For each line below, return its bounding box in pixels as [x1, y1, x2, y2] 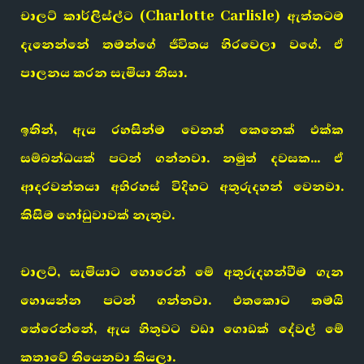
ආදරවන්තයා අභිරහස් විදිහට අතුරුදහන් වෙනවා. [20, 177, 344, 197]
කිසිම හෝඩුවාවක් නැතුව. [20, 206, 175, 225]
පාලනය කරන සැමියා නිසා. [20, 63, 187, 83]
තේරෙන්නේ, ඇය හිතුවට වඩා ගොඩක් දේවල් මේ [20, 319, 344, 339]
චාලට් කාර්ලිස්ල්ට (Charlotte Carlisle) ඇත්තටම [20, 6, 344, 26]
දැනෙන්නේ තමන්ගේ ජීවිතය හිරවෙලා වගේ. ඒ [20, 35, 344, 54]
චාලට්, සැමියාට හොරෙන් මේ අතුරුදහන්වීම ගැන [20, 262, 344, 282]
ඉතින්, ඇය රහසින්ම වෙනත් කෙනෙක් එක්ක [20, 120, 344, 140]
